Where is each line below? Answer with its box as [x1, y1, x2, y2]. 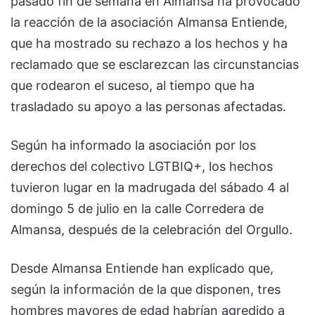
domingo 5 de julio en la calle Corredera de [11, 200, 264, 216]
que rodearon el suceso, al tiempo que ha [11, 77, 255, 93]
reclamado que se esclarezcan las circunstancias [11, 56, 299, 72]
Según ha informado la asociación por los [11, 137, 256, 153]
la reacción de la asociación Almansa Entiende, [11, 14, 288, 30]
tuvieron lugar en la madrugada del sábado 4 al [11, 179, 289, 195]
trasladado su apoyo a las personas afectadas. [11, 98, 286, 114]
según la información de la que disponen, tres [11, 281, 281, 297]
